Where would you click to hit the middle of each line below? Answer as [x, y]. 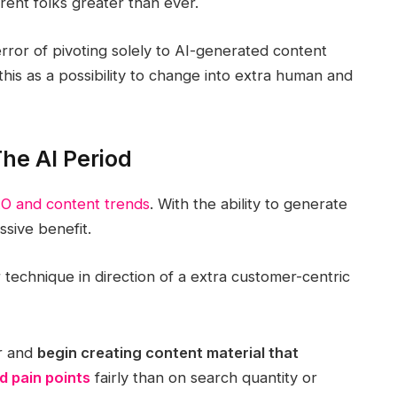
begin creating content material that [167, 352]
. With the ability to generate [248, 204]
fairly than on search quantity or [203, 377]
